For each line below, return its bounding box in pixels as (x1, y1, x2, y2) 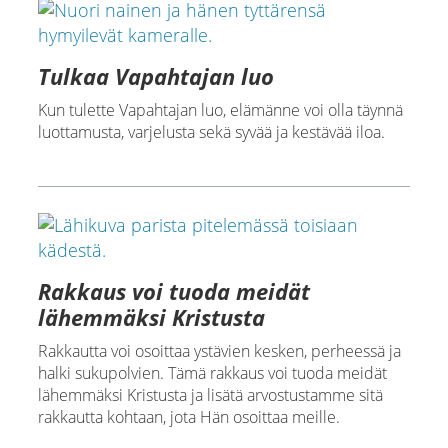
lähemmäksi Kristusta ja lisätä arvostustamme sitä (37, 384, 383, 407)
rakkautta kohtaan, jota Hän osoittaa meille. (37, 406, 340, 429)
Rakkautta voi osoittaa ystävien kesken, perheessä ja (37, 340, 401, 363)
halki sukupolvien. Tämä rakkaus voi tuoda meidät (37, 362, 387, 385)
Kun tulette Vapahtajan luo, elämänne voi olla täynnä (37, 99, 403, 122)
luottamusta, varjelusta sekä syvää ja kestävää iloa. (37, 121, 385, 144)
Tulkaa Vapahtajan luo (37, 61, 274, 92)
